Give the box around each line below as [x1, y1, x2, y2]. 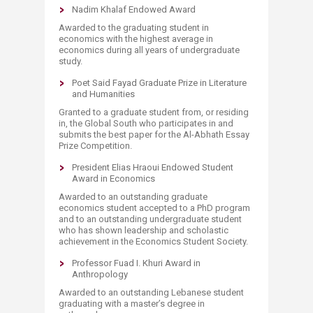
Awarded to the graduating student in [59, 22, 209, 33]
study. [59, 56, 82, 66]
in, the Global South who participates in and [59, 118, 233, 129]
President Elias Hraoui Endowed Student [72, 162, 233, 173]
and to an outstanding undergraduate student [59, 214, 242, 224]
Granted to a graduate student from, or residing [59, 107, 249, 117]
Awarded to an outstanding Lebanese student [59, 287, 244, 298]
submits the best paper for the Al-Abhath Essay [59, 129, 249, 140]
